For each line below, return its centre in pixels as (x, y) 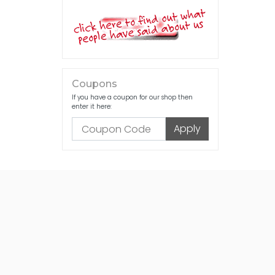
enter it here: (92, 107)
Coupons (95, 84)
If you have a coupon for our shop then (132, 97)
